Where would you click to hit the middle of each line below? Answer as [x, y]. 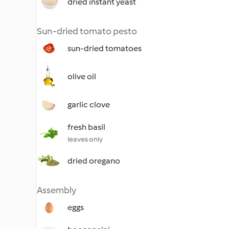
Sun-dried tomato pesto [87, 31]
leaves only [85, 139]
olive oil [82, 76]
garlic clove [89, 105]
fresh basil [86, 127]
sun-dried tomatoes [105, 48]
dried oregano [94, 161]
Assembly [56, 190]
